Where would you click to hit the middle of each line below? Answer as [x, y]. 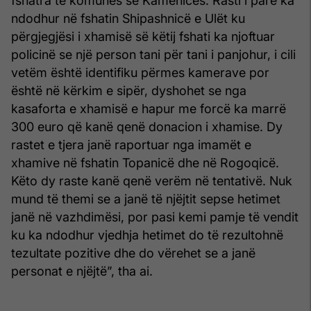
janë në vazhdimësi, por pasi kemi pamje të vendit [155, 217]
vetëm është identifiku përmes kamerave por [140, 72]
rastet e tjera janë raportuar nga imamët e [131, 144]
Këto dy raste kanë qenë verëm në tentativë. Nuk [152, 180]
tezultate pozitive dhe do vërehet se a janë [133, 253]
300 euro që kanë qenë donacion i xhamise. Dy [147, 126]
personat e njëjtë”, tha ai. [82, 271]
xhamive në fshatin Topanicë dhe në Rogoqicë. [145, 162]
